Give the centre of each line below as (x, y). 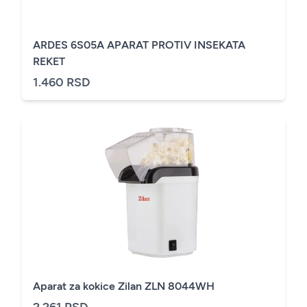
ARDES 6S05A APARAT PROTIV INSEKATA (139, 45)
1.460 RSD (62, 82)
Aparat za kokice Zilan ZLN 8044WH (124, 286)
